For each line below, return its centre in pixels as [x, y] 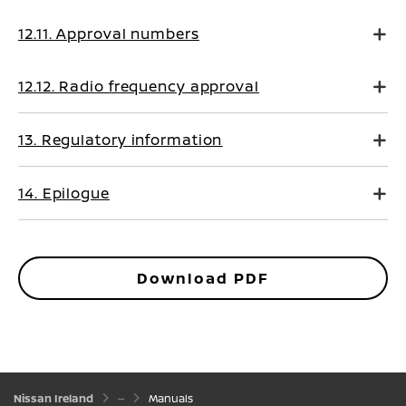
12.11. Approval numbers [109, 34]
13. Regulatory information [121, 140]
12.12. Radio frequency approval [139, 86]
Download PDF [203, 278]
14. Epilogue [64, 193]
